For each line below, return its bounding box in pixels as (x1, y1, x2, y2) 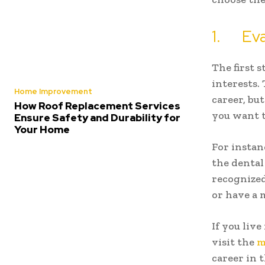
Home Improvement (14, 86, 92, 97)
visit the (212, 235, 257, 249)
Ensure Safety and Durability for (14, 111, 180, 125)
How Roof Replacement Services (14, 99, 180, 113)
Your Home (14, 123, 70, 137)
